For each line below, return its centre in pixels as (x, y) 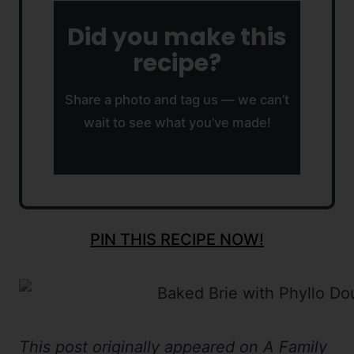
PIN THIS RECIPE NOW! (177, 240)
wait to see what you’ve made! (177, 123)
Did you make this (177, 38)
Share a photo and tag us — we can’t (177, 100)
